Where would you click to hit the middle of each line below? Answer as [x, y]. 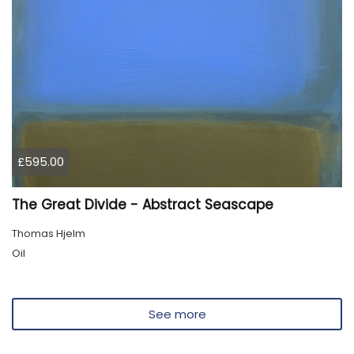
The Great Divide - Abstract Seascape [143, 205]
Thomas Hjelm [49, 234]
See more [177, 314]
